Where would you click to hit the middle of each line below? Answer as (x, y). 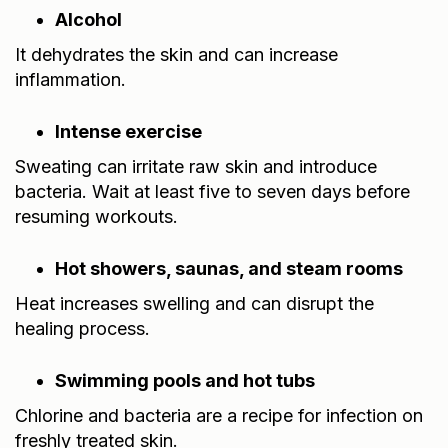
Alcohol (88, 19)
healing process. (82, 328)
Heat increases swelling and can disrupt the (194, 303)
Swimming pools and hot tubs (185, 380)
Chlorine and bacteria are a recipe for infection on (219, 415)
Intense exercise (128, 131)
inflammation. (70, 79)
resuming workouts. (96, 216)
